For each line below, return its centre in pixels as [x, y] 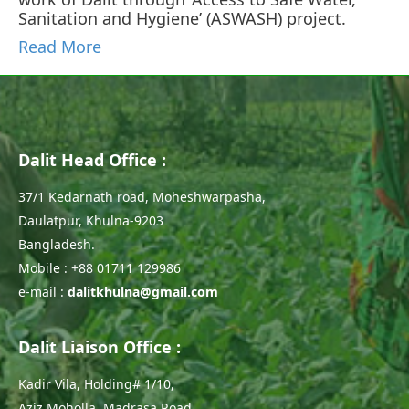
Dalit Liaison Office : [100, 346]
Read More [60, 46]
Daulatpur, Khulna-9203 [91, 220]
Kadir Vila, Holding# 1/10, [96, 383]
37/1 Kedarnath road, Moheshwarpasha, [142, 196]
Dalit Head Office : [92, 159]
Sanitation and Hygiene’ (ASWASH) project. [182, 18]
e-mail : [43, 291]
